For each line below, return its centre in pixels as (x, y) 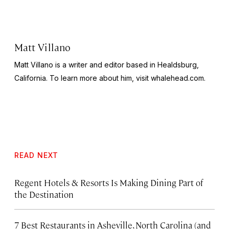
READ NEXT (36, 155)
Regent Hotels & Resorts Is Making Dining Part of (109, 182)
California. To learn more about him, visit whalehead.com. (110, 78)
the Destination (44, 194)
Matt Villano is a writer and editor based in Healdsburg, (107, 64)
